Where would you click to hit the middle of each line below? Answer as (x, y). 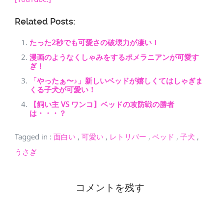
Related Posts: (45, 21)
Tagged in (32, 137)
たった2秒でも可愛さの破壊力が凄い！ (94, 42)
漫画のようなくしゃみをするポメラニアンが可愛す (114, 57)
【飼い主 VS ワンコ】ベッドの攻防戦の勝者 (102, 104)
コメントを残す (110, 187)
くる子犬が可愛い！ (63, 89)
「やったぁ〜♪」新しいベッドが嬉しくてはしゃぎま (116, 81)
